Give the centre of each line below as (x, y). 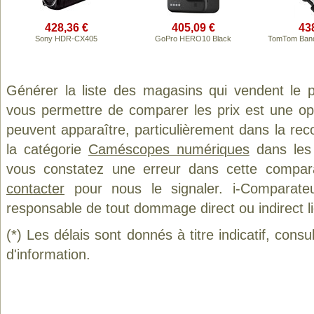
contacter (35, 189)
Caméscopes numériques (169, 149)
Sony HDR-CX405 (66, 39)
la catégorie (47, 149)
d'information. (48, 254)
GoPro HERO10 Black (193, 39)
